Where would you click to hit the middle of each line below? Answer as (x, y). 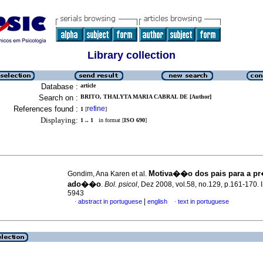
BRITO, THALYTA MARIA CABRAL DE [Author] (146, 97)
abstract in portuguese (110, 201)
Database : (60, 87)
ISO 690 (134, 120)
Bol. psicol (121, 184)
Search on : (58, 98)
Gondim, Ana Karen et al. (108, 174)
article (88, 85)
